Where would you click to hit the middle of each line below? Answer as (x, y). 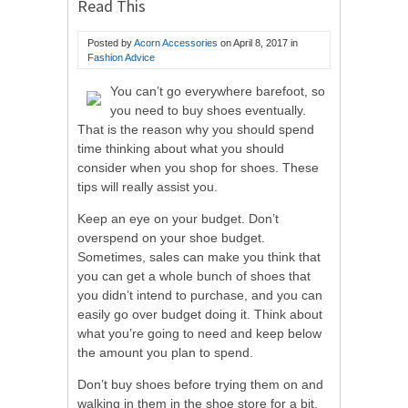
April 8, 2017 (260, 42)
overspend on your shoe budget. (171, 237)
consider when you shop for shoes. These (198, 167)
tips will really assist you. (148, 186)
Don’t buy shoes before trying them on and (200, 384)
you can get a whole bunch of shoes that (194, 275)
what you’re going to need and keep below (199, 333)
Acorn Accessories (176, 42)
